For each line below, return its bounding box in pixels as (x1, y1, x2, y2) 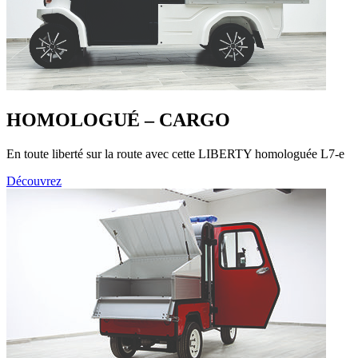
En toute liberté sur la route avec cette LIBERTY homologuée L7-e (6, 147, 344, 161)
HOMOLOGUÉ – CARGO (6, 109, 230, 131)
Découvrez (6, 174, 62, 189)
